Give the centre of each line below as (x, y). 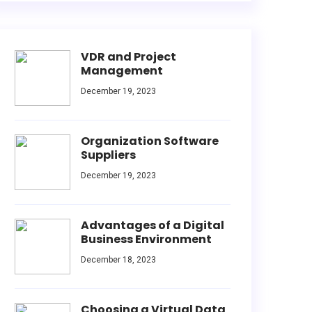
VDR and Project (128, 57)
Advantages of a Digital (153, 225)
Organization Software (150, 141)
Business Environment (146, 239)
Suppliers (108, 155)
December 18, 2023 (118, 260)
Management (122, 71)
